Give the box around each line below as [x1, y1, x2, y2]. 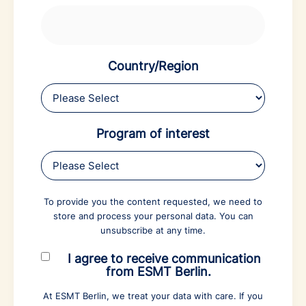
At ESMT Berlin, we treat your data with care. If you [43, 290, 263, 301]
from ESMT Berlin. [105, 264, 211, 279]
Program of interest [96, 126, 210, 141]
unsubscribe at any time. [100, 224, 206, 236]
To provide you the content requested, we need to [44, 195, 262, 207]
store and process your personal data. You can [53, 210, 253, 221]
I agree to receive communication [68, 251, 262, 266]
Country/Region [107, 58, 199, 73]
